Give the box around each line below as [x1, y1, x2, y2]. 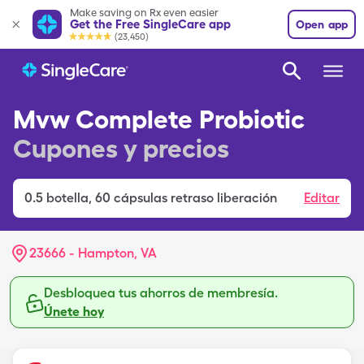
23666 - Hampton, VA [29, 245, 157, 261]
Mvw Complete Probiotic [13, 103, 305, 135]
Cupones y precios [13, 132, 229, 164]
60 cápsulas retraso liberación [95, 190, 277, 206]
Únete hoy [44, 304, 104, 319]
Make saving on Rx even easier [70, 6, 219, 19]
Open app [295, 18, 349, 31]
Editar [304, 190, 340, 206]
